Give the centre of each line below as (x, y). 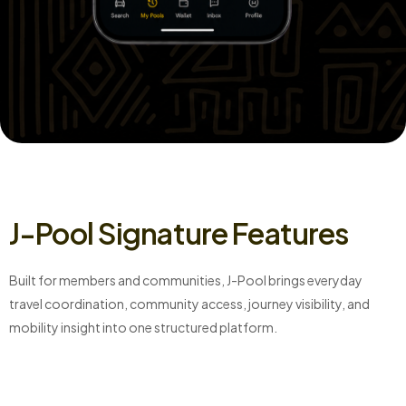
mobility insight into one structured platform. (143, 328)
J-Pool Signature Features (179, 233)
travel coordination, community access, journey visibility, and (189, 304)
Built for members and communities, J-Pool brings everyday (186, 280)
